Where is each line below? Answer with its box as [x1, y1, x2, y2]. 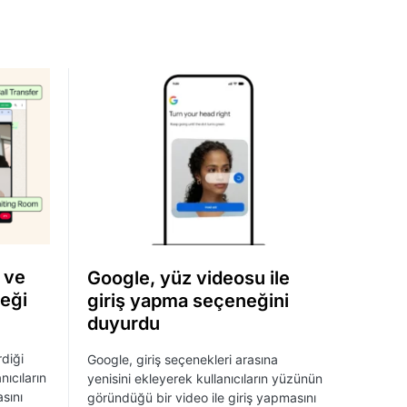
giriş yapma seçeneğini [87, 289, 289, 312]
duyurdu [87, 312, 160, 334]
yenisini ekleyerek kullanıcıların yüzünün [87, 370, 323, 386]
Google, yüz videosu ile [87, 266, 290, 289]
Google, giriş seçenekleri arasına [87, 351, 278, 367]
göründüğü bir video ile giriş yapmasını [87, 389, 316, 405]
